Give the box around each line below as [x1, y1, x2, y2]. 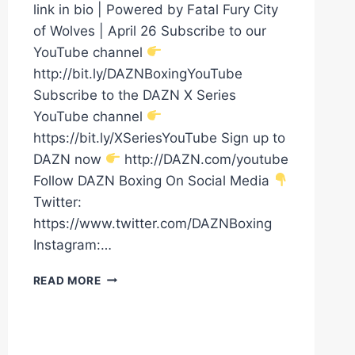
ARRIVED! [100, 336, 156, 349]
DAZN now [32, 151, 105, 167]
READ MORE [32, 273, 101, 287]
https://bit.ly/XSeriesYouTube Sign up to [32, 129, 285, 146]
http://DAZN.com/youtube [120, 151, 289, 167]
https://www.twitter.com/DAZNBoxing [32, 215, 272, 231]
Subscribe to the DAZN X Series [32, 86, 236, 103]
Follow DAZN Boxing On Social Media [32, 172, 273, 189]
